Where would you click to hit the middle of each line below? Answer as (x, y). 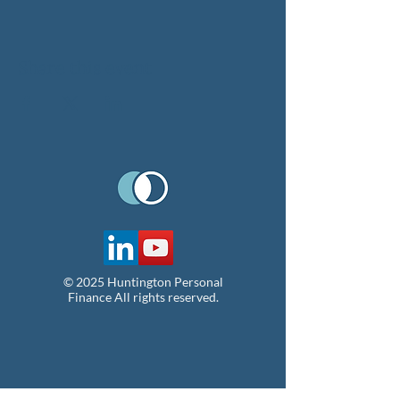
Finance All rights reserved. (143, 297)
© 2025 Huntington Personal (143, 282)
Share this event (85, 67)
